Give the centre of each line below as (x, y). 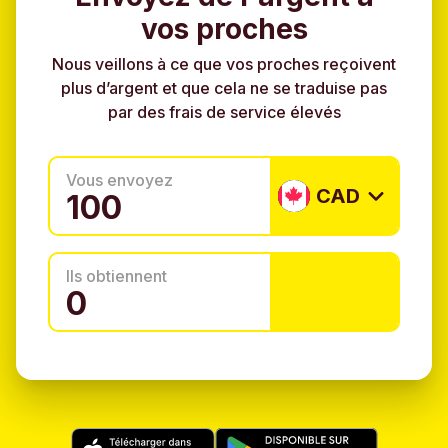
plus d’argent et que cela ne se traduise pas (224, 88)
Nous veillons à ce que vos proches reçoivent (224, 64)
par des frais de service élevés (224, 112)
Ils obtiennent (116, 276)
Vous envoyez (119, 180)
